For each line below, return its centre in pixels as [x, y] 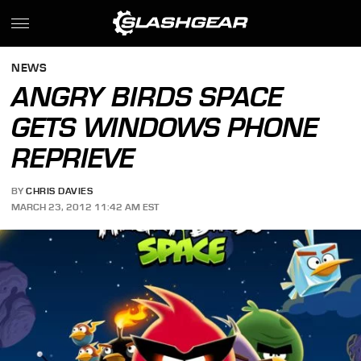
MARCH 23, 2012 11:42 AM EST [85, 207]
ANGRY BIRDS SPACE [147, 97]
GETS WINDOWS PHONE [165, 127]
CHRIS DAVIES [60, 191]
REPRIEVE [73, 158]
